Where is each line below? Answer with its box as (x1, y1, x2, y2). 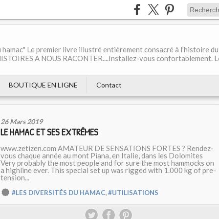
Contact (96, 81, 122, 89)
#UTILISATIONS (108, 189, 158, 197)
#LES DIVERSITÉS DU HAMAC (12, 189, 105, 197)
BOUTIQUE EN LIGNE (9, 81, 78, 89)
